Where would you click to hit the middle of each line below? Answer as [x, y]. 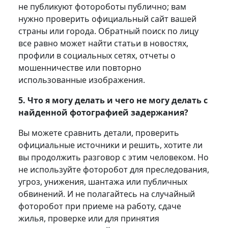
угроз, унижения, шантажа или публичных [103, 181]
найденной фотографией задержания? [104, 112]
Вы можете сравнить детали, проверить [98, 133]
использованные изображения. [81, 80]
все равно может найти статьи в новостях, [103, 43]
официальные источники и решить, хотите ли [110, 145]
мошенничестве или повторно [80, 67]
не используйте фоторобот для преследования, [113, 169]
